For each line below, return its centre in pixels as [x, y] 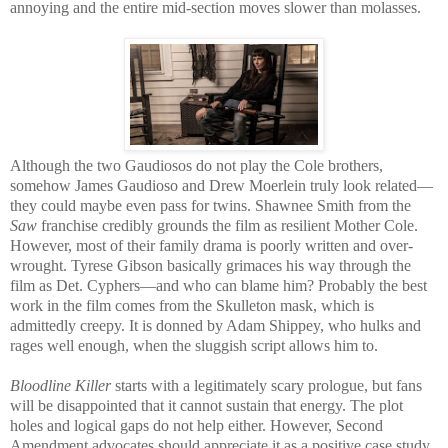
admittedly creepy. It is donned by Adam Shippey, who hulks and [215, 325]
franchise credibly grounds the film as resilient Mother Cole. [229, 225]
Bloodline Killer [60, 385]
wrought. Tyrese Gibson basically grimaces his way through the [210, 265]
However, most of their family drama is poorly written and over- [211, 245]
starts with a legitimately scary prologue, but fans [266, 385]
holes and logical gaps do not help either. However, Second [196, 425]
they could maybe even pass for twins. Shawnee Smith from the [210, 205]
